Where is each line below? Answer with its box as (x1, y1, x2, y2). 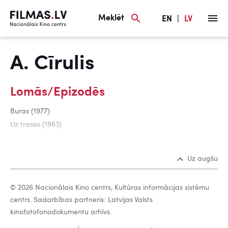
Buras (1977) (10, 108, 50, 115)
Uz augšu (187, 155, 218, 162)
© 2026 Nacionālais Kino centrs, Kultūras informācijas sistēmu (10, 184, 209, 191)
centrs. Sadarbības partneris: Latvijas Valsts (10, 196, 153, 204)
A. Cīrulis (10, 54, 95, 74)
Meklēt (98, 14, 124, 22)
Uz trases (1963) (10, 121, 62, 128)
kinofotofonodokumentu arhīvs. (10, 209, 111, 216)
